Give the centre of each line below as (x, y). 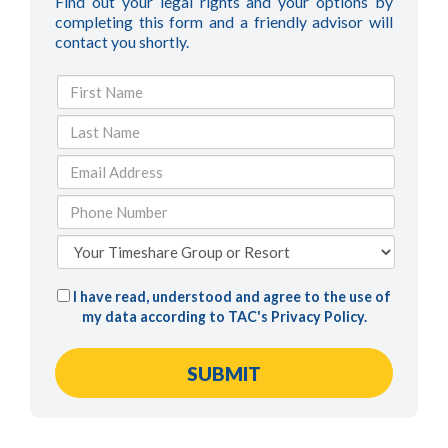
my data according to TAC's (176, 317)
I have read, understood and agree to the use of (230, 297)
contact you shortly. (122, 41)
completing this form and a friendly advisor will (224, 21)
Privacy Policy (317, 317)
